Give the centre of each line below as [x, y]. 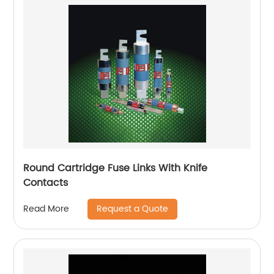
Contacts [46, 183]
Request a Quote [133, 209]
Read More [46, 209]
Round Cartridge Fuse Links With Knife [116, 168]
